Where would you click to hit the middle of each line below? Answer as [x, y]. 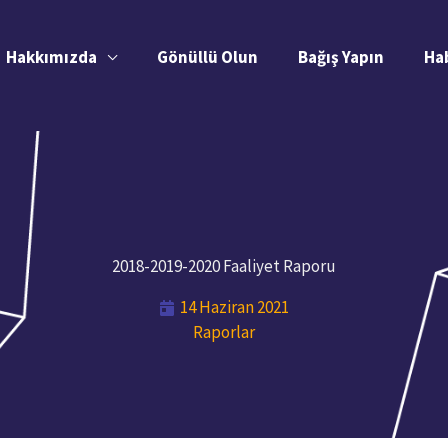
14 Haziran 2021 [234, 307]
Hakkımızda [51, 57]
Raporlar [224, 332]
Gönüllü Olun [207, 57]
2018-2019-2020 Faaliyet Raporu [224, 266]
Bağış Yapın [341, 57]
